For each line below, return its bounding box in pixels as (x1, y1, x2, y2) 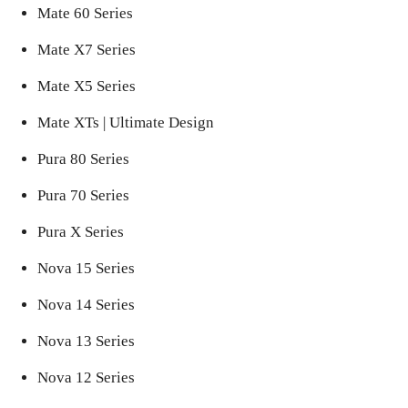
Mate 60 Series (37, 4, 133, 22)
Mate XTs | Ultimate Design (37, 113, 214, 131)
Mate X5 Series (37, 76, 136, 95)
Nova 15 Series (37, 259, 135, 277)
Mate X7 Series (37, 40, 136, 58)
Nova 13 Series (37, 331, 135, 350)
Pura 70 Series (37, 186, 129, 204)
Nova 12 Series (37, 368, 135, 386)
